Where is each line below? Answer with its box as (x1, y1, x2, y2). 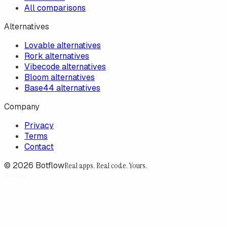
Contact (24, 141, 54, 153)
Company (4, 101, 40, 112)
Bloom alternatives (24, 72, 95, 83)
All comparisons (24, 3, 86, 14)
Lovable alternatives (24, 40, 101, 51)
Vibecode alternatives (24, 61, 106, 72)
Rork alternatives (24, 51, 89, 62)
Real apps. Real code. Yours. (64, 160, 147, 171)
